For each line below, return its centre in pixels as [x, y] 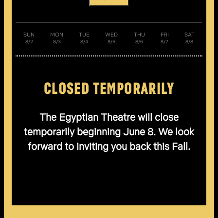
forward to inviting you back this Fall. [109, 146]
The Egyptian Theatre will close [109, 117]
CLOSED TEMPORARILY [109, 88]
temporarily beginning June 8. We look [109, 132]
